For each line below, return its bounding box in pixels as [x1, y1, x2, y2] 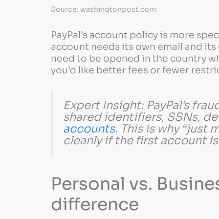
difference [50, 193, 139, 215]
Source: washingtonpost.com [50, 5, 156, 14]
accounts [63, 122, 115, 136]
